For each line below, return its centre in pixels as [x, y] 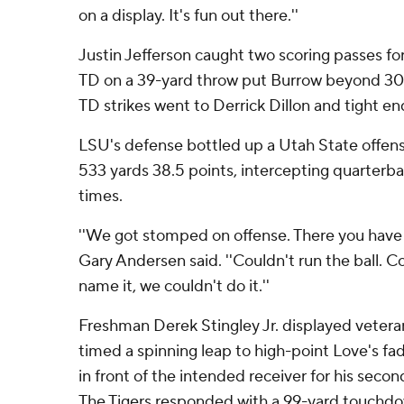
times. [101, 196]
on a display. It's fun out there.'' [188, 16]
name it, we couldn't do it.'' [174, 286]
